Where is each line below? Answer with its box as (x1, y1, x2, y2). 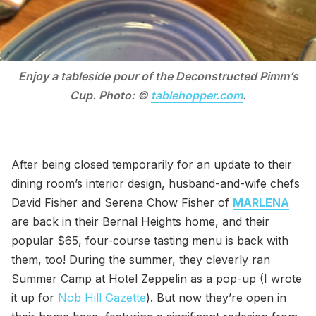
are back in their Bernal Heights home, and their (11, 214, 269, 229)
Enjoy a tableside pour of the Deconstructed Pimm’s (18, 68, 298, 83)
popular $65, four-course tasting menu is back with (11, 233, 288, 248)
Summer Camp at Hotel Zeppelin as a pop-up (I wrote (11, 271, 302, 286)
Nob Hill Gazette (58, 290, 146, 305)
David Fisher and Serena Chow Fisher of (11, 195, 233, 209)
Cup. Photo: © (70, 87, 151, 102)
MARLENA (233, 195, 289, 209)
